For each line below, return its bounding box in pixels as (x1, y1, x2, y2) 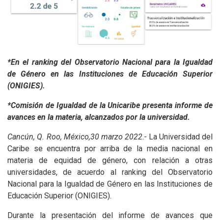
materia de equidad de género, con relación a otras (7, 156, 213, 165)
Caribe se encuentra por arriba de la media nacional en (7, 144, 213, 154)
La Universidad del (146, 132, 213, 142)
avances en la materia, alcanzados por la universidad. (7, 112, 190, 122)
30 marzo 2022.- (90, 132, 147, 142)
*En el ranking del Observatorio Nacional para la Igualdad (7, 57, 213, 67)
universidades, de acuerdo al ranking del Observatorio (7, 167, 213, 177)
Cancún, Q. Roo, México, (7, 132, 90, 142)
